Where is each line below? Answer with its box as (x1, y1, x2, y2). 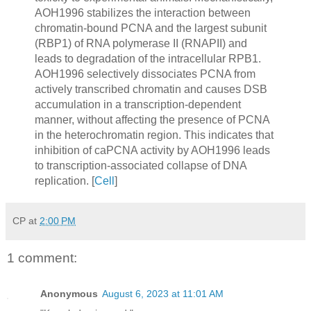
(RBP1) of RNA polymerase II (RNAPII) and (34, 37, 247, 50)
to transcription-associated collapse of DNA (34, 160, 246, 172)
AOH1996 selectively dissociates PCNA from (34, 68, 255, 81)
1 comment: (7, 250, 77, 265)
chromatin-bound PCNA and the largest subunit (34, 22, 267, 35)
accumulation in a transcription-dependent (34, 99, 241, 111)
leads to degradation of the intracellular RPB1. (34, 53, 261, 65)
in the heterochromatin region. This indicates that (34, 129, 274, 142)
